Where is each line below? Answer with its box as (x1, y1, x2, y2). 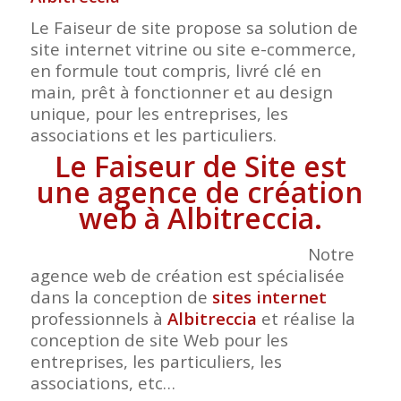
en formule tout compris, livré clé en (30, 59, 321, 82)
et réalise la (256, 307, 355, 330)
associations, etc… (30, 371, 175, 395)
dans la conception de (30, 286, 212, 309)
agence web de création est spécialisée (30, 264, 345, 287)
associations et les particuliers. (30, 124, 277, 147)
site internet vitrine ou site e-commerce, (30, 38, 356, 61)
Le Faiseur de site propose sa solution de (30, 16, 358, 39)
